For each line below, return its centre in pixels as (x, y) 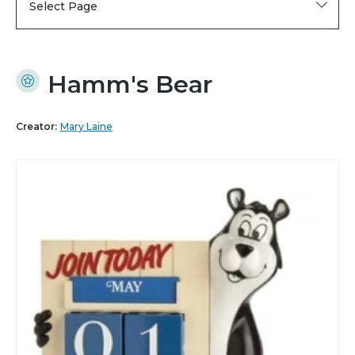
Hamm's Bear (130, 85)
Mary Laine (86, 127)
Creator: (36, 127)
